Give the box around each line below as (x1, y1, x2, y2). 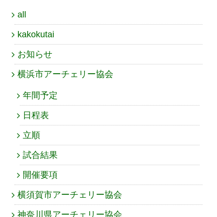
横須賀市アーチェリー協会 (17, 189, 122, 200)
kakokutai (17, 29, 54, 39)
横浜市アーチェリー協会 (17, 69, 113, 79)
